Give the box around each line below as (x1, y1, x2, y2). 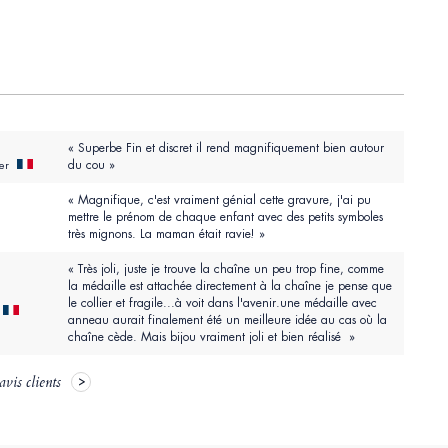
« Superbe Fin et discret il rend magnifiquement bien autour (67, 140, 384, 157)
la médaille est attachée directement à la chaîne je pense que (67, 278, 392, 295)
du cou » (67, 157, 115, 174)
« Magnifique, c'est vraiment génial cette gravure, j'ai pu (67, 192, 371, 209)
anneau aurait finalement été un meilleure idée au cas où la (67, 312, 387, 329)
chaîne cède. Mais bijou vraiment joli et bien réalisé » (67, 329, 355, 346)
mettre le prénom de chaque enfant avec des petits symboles (67, 209, 383, 226)
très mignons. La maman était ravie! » (67, 226, 265, 243)
